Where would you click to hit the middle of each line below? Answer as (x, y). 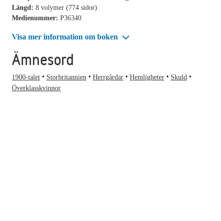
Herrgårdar (108, 77)
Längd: (24, 7)
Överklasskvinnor (36, 88)
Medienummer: (36, 18)
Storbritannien (66, 77)
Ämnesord (43, 60)
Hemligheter (147, 77)
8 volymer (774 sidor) (66, 7)
